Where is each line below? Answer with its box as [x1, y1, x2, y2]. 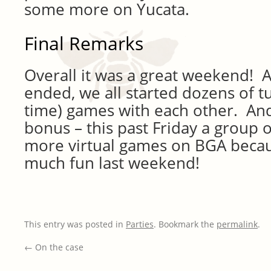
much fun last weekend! [24, 152, 200, 173]
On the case [33, 241, 83, 253]
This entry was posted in [24, 218, 126, 230]
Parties [126, 218, 154, 230]
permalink [217, 218, 258, 230]
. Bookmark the [154, 218, 217, 230]
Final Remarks [24, 30, 143, 56]
